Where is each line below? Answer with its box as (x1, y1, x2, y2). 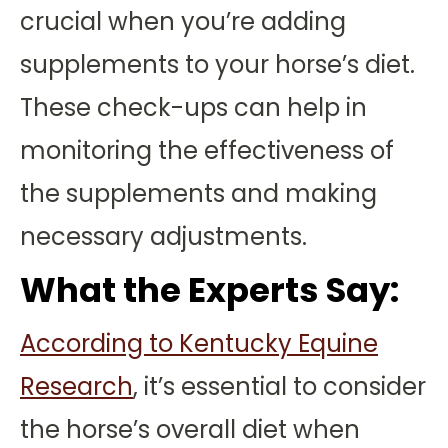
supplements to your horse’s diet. (20, 48, 415, 81)
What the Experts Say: (20, 266, 399, 314)
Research (20, 370, 133, 403)
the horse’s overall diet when (20, 413, 360, 446)
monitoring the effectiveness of (20, 134, 394, 167)
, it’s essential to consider (133, 370, 426, 403)
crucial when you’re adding (20, 5, 346, 38)
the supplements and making (20, 177, 377, 210)
